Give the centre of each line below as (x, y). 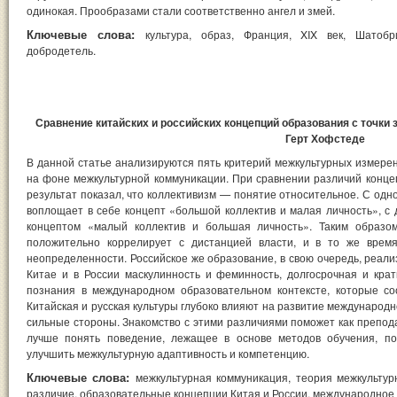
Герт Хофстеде (326, 138)
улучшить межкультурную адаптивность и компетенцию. (168, 353)
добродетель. (61, 50)
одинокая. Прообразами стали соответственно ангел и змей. (181, 10)
